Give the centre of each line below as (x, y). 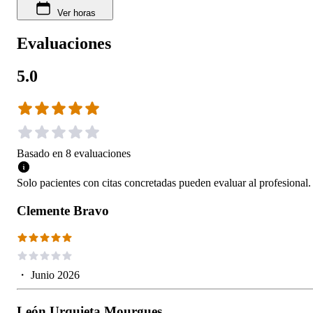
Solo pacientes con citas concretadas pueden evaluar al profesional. (164, 183)
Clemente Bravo (63, 211)
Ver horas (76, 13)
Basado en (40, 154)
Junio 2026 (55, 275)
